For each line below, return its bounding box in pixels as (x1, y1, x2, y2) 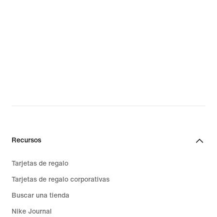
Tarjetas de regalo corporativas (12, 176, 109, 184)
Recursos (12, 137, 41, 144)
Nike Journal (12, 208, 52, 216)
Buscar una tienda (12, 192, 69, 200)
